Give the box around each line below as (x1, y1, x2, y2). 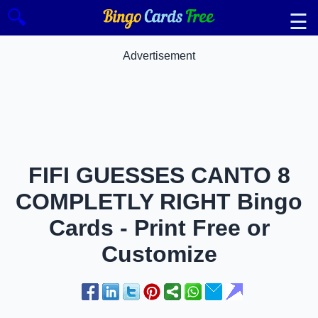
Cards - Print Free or (48, 215, 270, 241)
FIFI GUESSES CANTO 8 (28, 163, 290, 189)
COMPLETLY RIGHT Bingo (16, 189, 302, 215)
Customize (101, 241, 217, 268)
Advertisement (123, 50, 195, 62)
